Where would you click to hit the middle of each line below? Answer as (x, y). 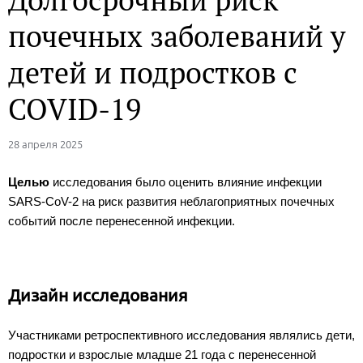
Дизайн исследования (98, 295)
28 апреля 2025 (45, 144)
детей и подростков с (153, 72)
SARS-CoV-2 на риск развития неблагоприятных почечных (171, 201)
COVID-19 (75, 109)
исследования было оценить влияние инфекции (186, 181)
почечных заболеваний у (177, 36)
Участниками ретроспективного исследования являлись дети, (181, 335)
